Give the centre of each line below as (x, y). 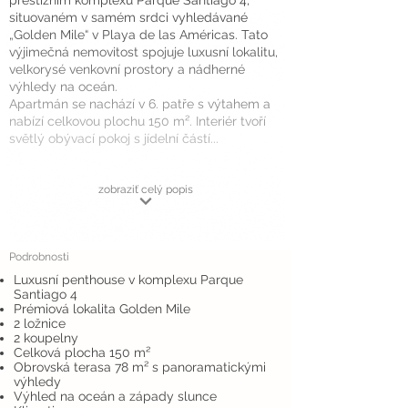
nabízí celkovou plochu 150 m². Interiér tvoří (138, 121)
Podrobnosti (39, 257)
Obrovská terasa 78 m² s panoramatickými (140, 367)
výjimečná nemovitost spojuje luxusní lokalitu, (143, 52)
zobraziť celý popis (146, 189)
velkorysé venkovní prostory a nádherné (127, 69)
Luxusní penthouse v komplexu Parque (128, 280)
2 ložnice (40, 323)
